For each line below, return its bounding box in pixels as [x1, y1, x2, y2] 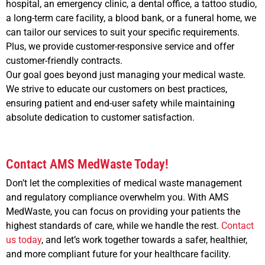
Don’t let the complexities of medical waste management [6, 177, 242, 189]
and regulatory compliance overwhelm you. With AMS [6, 191, 229, 203]
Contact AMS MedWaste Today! [6, 156, 169, 172]
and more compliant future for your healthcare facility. [6, 248, 231, 260]
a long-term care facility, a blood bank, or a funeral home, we [6, 12, 256, 24]
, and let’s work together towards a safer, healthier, [41, 234, 247, 245]
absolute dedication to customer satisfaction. [6, 112, 195, 124]
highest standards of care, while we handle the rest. [6, 219, 221, 231]
